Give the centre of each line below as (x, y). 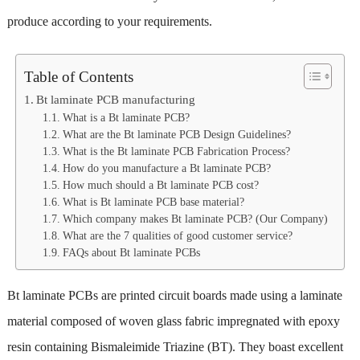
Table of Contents (79, 76)
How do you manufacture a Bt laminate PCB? (166, 168)
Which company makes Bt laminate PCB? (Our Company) (195, 219)
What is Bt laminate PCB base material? (153, 202)
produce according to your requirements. (109, 21)
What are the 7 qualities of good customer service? (177, 235)
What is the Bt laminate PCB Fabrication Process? (176, 151)
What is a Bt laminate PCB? (126, 117)
